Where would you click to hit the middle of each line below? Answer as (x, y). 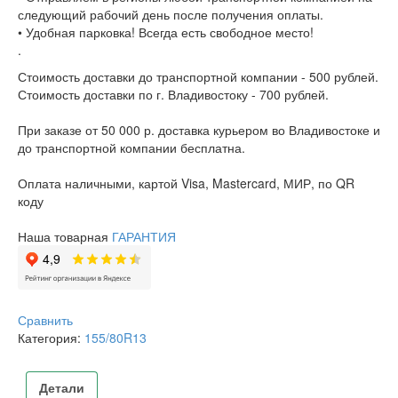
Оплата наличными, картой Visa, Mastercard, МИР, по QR (186, 183)
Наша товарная (65, 237)
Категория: (51, 338)
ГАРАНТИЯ (144, 237)
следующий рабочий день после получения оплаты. (171, 15)
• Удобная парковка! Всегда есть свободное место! (166, 32)
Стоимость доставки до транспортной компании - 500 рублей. (198, 77)
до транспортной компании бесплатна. (131, 148)
